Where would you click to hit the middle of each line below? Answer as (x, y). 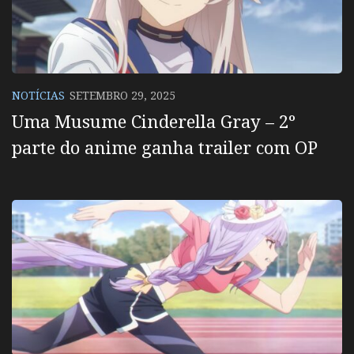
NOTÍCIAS (38, 95)
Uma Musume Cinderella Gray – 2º (154, 121)
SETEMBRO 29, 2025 (122, 95)
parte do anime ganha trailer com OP (165, 147)
